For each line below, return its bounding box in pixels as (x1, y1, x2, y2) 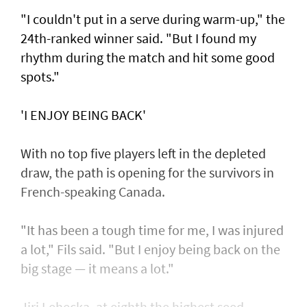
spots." (21, 68, 60, 86)
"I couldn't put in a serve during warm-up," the (21, 10, 285, 28)
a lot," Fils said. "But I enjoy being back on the (21, 241, 280, 258)
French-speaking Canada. (21, 183, 165, 201)
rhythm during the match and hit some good (21, 49, 275, 66)
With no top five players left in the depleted (21, 145, 266, 162)
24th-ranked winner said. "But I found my (21, 29, 256, 47)
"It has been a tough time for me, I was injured (21, 221, 284, 239)
